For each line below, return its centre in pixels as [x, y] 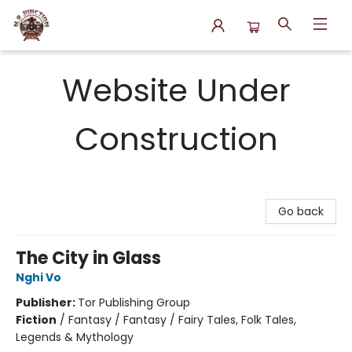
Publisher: [47, 302]
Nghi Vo [38, 277]
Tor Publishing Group [134, 302]
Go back [301, 211]
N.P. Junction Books [64, 65]
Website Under [176, 90]
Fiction [36, 320]
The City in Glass [88, 258]
